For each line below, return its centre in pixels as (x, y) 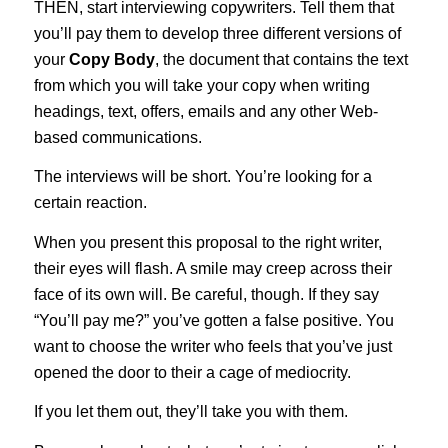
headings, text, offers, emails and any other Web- (205, 111)
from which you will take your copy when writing (201, 85)
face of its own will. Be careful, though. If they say (206, 294)
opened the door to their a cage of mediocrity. (192, 372)
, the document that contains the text (281, 59)
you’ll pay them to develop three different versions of (217, 33)
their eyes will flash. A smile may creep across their (212, 268)
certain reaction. (90, 203)
